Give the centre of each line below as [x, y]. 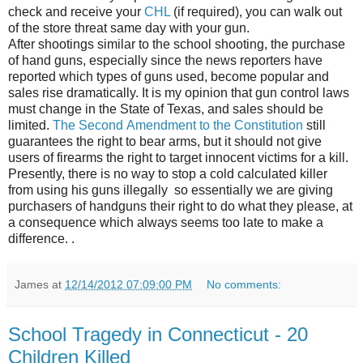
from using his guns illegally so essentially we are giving [171, 190]
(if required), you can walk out [256, 11]
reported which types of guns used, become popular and [169, 76]
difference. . [41, 238]
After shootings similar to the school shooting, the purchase [177, 44]
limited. [30, 125]
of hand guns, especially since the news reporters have [165, 60]
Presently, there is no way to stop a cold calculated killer [168, 173]
